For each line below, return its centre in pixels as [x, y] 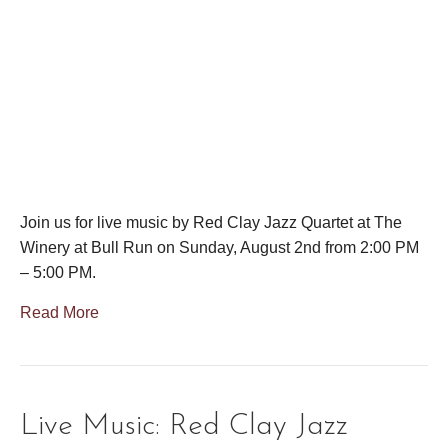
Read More [59, 312]
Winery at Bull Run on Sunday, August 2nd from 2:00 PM [219, 247]
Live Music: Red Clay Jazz [184, 426]
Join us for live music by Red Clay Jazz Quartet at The [211, 222]
